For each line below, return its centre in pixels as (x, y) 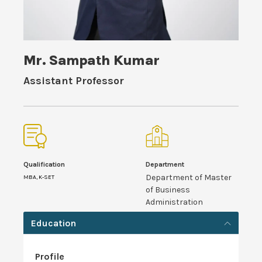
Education (53, 223)
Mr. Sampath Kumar (92, 60)
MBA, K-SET (39, 177)
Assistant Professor (74, 81)
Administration (174, 202)
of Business (168, 190)
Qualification (44, 165)
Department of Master (189, 178)
